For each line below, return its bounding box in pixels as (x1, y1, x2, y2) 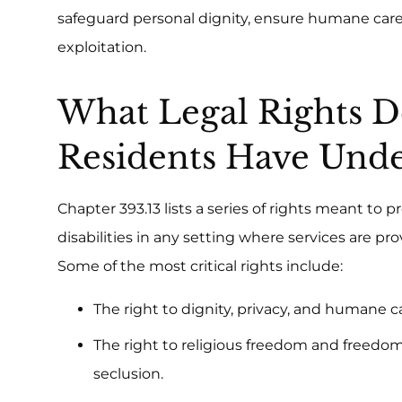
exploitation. (57, 38, 146, 56)
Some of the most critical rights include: (57, 257, 343, 275)
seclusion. (93, 364, 163, 382)
